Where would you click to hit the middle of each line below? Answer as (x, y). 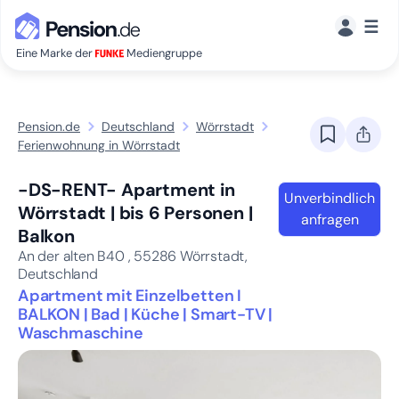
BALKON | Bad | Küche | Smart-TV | (146, 314)
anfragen (330, 220)
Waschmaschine (81, 333)
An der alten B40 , (76, 256)
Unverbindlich (330, 198)
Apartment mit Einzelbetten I (130, 296)
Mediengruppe (163, 53)
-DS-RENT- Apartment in (126, 190)
